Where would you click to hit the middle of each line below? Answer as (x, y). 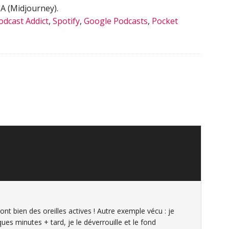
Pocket (165, 21)
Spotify (66, 21)
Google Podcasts (116, 21)
